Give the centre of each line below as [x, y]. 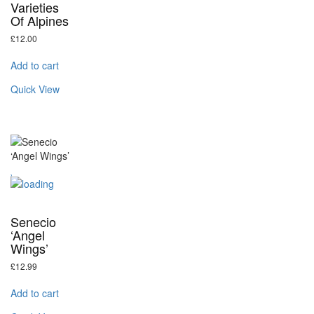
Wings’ [29, 248]
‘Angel [28, 235]
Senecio [33, 222]
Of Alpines [40, 20]
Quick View [35, 89]
